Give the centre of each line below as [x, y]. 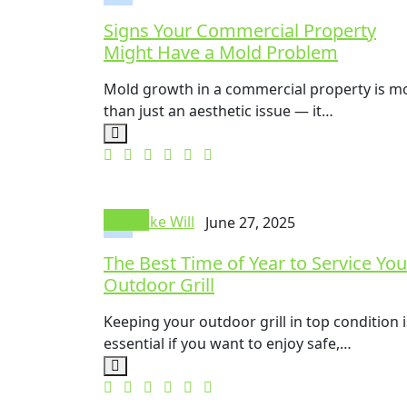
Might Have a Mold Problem [221, 53]
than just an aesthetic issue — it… [218, 111]
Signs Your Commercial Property [240, 31]
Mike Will [164, 222]
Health [126, 220]
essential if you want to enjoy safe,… [228, 344]
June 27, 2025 [250, 222]
